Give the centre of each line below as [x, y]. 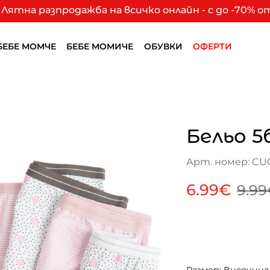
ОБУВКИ [163, 46]
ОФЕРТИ [213, 46]
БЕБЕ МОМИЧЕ [100, 46]
